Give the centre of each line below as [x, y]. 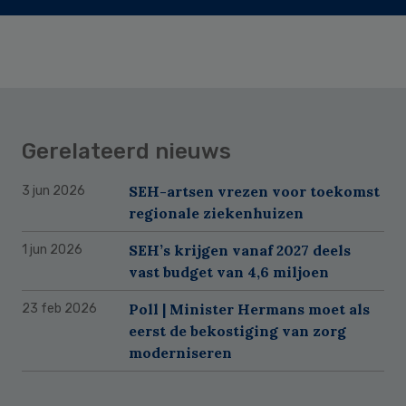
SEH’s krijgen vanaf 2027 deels [240, 250]
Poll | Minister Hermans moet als [249, 309]
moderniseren [180, 352]
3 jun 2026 [53, 190]
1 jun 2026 [52, 249]
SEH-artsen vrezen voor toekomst [254, 191]
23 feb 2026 [59, 308]
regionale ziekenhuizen [216, 213]
